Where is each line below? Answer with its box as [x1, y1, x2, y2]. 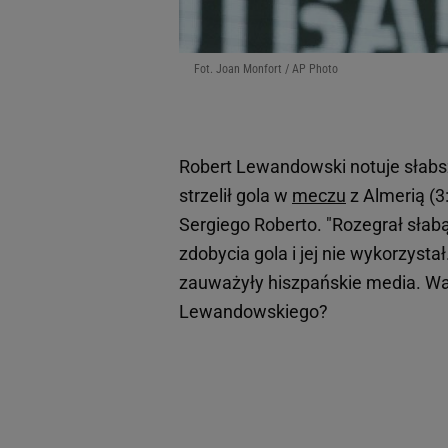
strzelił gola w [179, 185, 292, 207]
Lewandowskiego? [179, 301, 328, 323]
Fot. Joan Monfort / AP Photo [194, 62, 338, 77]
